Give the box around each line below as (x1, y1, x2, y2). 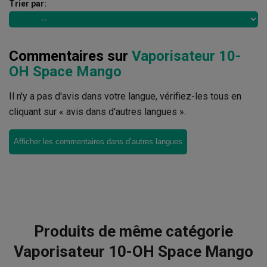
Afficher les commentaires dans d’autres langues (14, 136, 182, 146)
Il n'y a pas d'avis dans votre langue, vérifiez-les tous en (9, 90, 241, 102)
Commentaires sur (9, 47, 132, 64)
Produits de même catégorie (34, 222, 233, 240)
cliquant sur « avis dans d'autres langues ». (9, 105, 186, 117)
